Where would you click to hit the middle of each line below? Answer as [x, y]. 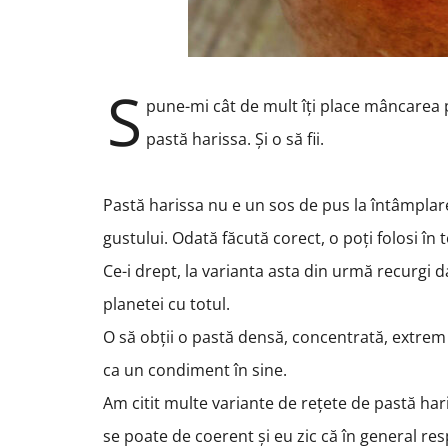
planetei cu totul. [169, 304]
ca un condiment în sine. [195, 370]
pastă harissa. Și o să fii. [237, 139]
